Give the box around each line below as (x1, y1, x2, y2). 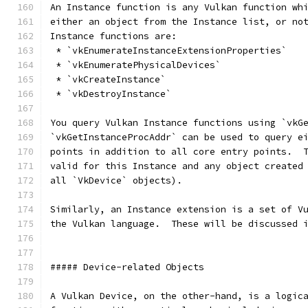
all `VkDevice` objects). (50, 175, 193, 186)
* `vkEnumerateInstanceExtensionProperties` (50, 45, 287, 56)
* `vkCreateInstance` (50, 74, 166, 85)
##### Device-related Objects (50, 261, 204, 273)
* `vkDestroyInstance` (50, 88, 171, 100)
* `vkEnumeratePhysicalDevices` (50, 59, 221, 71)
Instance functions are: (50, 30, 177, 42)
